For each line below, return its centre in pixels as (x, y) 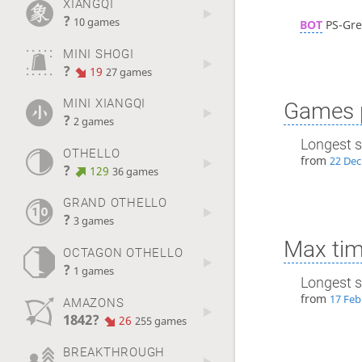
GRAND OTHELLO (115, 203)
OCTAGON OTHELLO (123, 253)
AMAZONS (93, 303)
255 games (161, 321)
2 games (93, 122)
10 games (96, 23)
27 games (129, 72)
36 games (136, 171)
